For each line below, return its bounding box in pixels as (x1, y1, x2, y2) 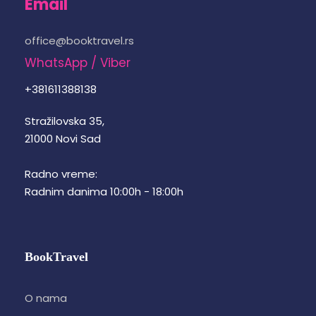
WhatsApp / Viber (25, 54, 130, 72)
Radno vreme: (25, 166, 97, 182)
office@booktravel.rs (25, 33, 134, 49)
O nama (25, 291, 67, 306)
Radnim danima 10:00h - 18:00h (25, 184, 183, 200)
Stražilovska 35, (25, 114, 104, 129)
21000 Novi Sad (25, 131, 101, 147)
